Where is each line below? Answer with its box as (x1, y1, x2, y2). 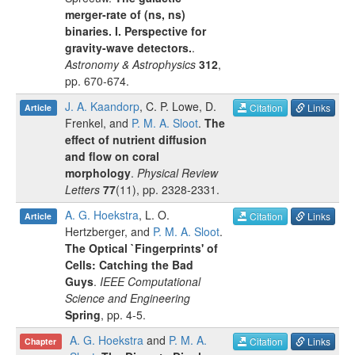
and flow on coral (65, 148, 159, 164)
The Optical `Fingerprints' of (65, 240, 218, 256)
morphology (65, 165, 131, 181)
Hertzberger (65, 223, 124, 239)
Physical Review (137, 165, 218, 181)
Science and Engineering (65, 290, 190, 306)
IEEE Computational (100, 273, 200, 289)
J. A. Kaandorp (65, 98, 139, 114)
